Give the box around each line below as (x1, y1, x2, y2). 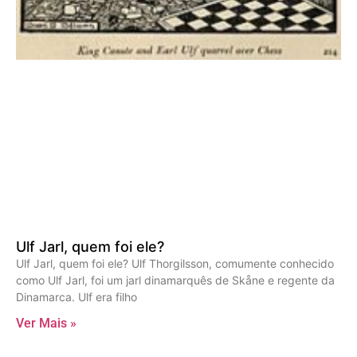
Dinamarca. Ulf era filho (16, 290, 137, 304)
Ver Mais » (16, 316, 76, 331)
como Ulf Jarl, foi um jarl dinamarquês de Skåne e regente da (16, 273, 335, 288)
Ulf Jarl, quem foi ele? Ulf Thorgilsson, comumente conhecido (16, 257, 334, 271)
